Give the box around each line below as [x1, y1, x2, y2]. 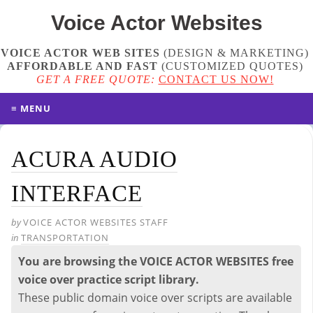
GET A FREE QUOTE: [36, 73, 155, 85]
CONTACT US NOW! [158, 73, 274, 85]
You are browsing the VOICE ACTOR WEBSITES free [18, 254, 293, 269]
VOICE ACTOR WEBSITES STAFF [23, 216, 168, 228]
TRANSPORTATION [21, 231, 109, 244]
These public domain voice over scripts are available [18, 290, 292, 305]
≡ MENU [11, 102, 51, 115]
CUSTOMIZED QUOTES [165, 60, 299, 72]
